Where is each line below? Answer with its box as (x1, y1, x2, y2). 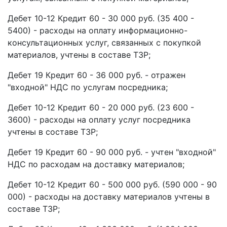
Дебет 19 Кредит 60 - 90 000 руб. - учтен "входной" (8, 147, 216, 157)
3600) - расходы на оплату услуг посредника (8, 115, 191, 125)
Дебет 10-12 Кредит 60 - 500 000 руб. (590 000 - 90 (8, 179, 217, 190)
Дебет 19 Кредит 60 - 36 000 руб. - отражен (8, 70, 185, 80)
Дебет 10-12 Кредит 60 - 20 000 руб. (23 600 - (8, 102, 194, 112)
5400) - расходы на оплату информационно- (8, 25, 187, 35)
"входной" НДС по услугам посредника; (8, 82, 168, 92)
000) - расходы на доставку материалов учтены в (8, 192, 210, 202)
